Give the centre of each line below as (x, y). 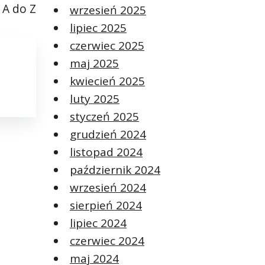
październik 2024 (115, 169)
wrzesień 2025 (108, 10)
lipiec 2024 (98, 223)
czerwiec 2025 (107, 45)
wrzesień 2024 (108, 187)
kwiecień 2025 (107, 81)
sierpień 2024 (106, 205)
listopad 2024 (106, 152)
